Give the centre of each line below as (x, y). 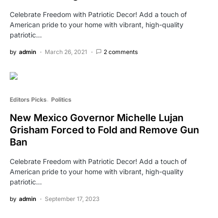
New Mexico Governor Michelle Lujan (97, 118)
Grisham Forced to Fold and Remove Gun (104, 130)
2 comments (121, 52)
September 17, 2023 (72, 199)
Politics (61, 99)
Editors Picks (28, 99)
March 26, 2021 (66, 52)
